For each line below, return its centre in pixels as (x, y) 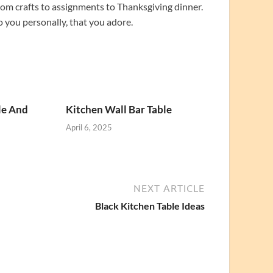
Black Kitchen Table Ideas (150, 205)
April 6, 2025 (89, 127)
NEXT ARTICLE (169, 188)
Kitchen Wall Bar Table (119, 110)
